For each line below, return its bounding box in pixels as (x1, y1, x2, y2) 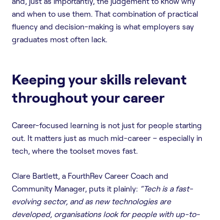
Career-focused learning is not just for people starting (12, 120, 202, 130)
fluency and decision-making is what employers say (12, 21, 194, 31)
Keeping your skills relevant (12, 70, 187, 87)
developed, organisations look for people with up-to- (12, 209, 200, 219)
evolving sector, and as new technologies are (12, 196, 171, 206)
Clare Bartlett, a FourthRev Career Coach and (12, 170, 168, 181)
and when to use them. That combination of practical (12, 8, 198, 19)
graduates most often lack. (12, 34, 108, 44)
